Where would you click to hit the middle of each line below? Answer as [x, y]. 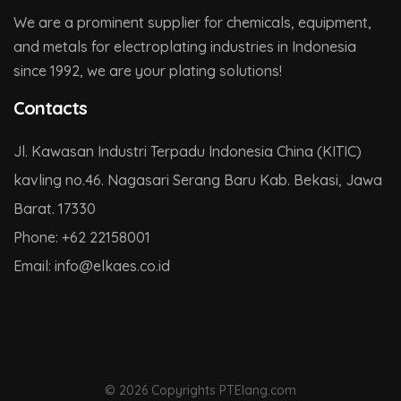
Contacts [50, 108]
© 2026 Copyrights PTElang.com [200, 390]
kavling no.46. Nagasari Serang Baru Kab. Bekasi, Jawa [198, 180]
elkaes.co [124, 266]
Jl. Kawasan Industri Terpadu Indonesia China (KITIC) [188, 151]
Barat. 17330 [55, 209]
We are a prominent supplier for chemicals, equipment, [192, 22]
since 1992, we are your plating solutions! [148, 71]
